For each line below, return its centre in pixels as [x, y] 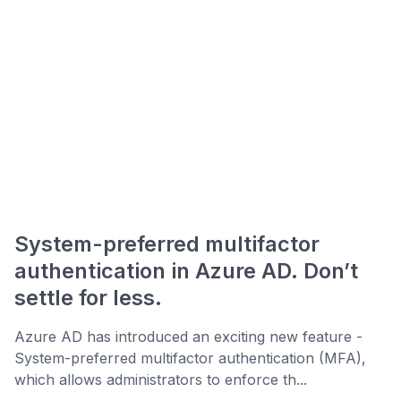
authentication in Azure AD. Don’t [186, 271]
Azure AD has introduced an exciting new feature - [188, 337]
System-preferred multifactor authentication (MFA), [190, 358]
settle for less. [88, 298]
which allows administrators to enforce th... [161, 380]
